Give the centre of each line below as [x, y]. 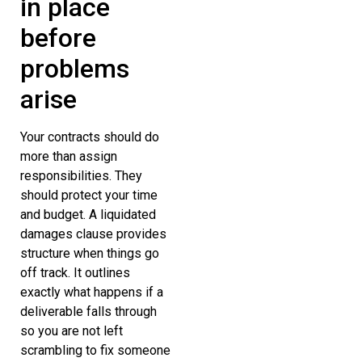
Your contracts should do [90, 137]
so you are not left [72, 331]
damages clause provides [93, 234]
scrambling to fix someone [95, 351]
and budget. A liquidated [88, 215]
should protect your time [89, 196]
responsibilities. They [81, 176]
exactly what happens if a [92, 293]
